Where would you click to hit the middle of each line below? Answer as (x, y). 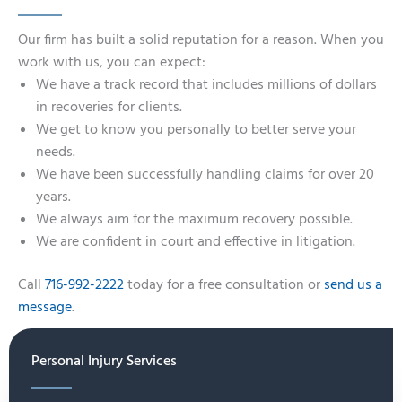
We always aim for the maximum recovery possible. (194, 220)
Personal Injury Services (104, 362)
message (45, 308)
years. (53, 197)
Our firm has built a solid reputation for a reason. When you (201, 40)
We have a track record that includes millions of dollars (206, 85)
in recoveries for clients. (109, 108)
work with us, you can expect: (112, 63)
